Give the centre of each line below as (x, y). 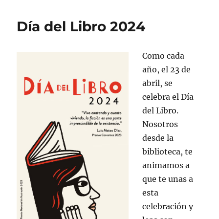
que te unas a (168, 179)
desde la (158, 138)
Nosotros (160, 124)
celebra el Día (168, 97)
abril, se (158, 83)
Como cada (164, 55)
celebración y (168, 206)
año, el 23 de (167, 69)
